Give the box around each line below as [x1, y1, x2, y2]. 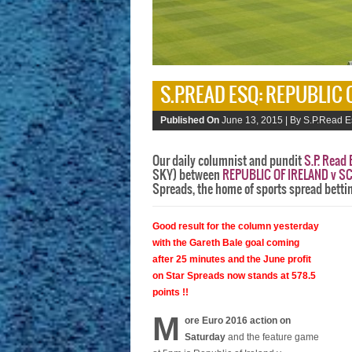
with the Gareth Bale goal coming [152, 237, 299, 248]
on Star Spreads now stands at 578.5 [152, 270, 316, 281]
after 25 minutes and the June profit [152, 254, 311, 265]
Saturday [185, 332, 225, 343]
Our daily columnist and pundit [152, 154, 304, 168]
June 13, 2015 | [222, 115, 290, 126]
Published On [160, 115, 222, 126]
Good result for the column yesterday [152, 221, 319, 232]
